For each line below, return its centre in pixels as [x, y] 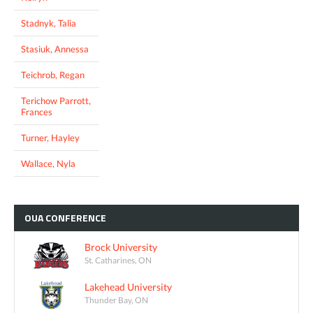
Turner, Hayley [50, 137]
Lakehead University [128, 286]
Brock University [121, 247]
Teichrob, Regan [53, 74]
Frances [37, 111]
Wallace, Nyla [48, 163]
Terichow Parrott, [56, 100]
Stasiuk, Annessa [55, 49]
